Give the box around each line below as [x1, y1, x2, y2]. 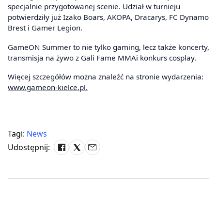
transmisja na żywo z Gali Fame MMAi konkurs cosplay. [8, 52, 196, 62]
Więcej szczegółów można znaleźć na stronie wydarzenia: [8, 72, 203, 82]
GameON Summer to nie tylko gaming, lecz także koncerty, [8, 42, 209, 52]
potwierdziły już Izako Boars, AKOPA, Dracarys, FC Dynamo [8, 12, 209, 22]
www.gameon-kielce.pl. [8, 82, 88, 93]
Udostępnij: [8, 142, 50, 153]
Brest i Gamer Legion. [8, 23, 82, 33]
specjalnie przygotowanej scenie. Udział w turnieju [8, 1, 180, 12]
